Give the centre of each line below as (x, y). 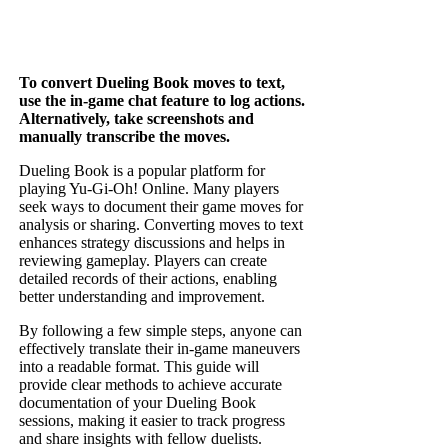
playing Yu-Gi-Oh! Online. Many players (149, 189)
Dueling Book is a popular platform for (142, 171)
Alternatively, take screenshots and (137, 119)
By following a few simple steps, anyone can (161, 331)
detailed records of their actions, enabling (148, 279)
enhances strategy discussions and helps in (152, 243)
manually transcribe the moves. (125, 137)
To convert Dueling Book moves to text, (152, 83)
